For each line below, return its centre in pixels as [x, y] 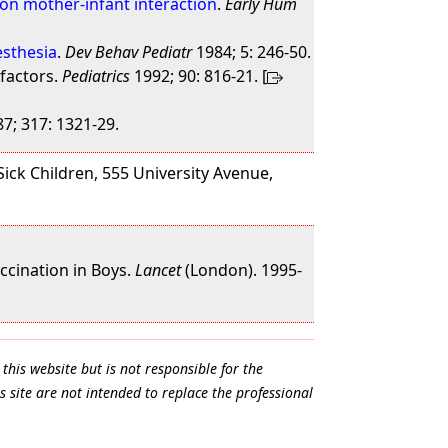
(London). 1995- [242, 270]
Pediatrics [96, 76]
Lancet [158, 270]
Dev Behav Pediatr [129, 52]
